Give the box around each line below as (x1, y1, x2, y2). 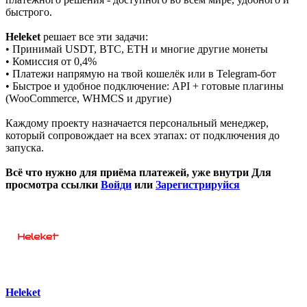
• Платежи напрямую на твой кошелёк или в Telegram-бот (5, 67, 276, 79)
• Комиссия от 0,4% (5, 55, 97, 67)
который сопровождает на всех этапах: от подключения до (5, 129, 280, 141)
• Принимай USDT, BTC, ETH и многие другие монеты (5, 42, 268, 55)
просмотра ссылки (5, 178, 101, 191)
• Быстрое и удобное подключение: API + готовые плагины (5, 79, 284, 92)
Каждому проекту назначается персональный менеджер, (5, 116, 269, 129)
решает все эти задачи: (40, 30, 148, 42)
